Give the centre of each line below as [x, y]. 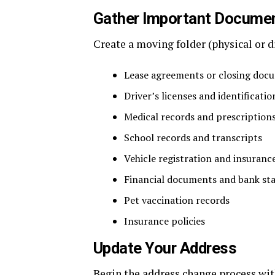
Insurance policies [165, 221]
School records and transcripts [193, 138]
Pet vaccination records [177, 200]
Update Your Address [165, 248]
